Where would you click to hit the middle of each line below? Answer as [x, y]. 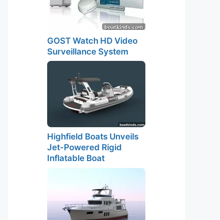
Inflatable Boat [76, 158]
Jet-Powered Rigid [84, 147]
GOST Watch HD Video [92, 41]
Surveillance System [88, 51]
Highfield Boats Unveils [93, 137]
